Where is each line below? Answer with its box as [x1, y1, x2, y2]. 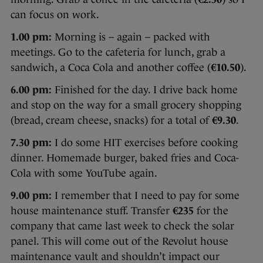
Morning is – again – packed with [52, 31, 210, 43]
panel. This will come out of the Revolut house [11, 235, 228, 247]
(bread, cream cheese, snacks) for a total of [11, 114, 212, 126]
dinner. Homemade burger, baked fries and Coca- [11, 151, 239, 164]
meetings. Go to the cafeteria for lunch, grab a [11, 46, 225, 58]
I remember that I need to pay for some [52, 189, 240, 201]
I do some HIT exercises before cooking [52, 136, 238, 149]
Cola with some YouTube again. [11, 167, 157, 179]
